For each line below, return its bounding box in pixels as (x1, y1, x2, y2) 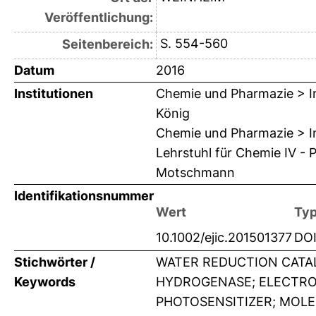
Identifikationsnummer (14, 188, 154, 204)
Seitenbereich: (61, 37, 153, 52)
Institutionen (14, 86, 93, 102)
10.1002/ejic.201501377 (156, 230, 292, 245)
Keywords (14, 274, 75, 290)
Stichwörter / (14, 255, 95, 270)
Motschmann (156, 165, 235, 181)
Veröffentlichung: (44, 10, 153, 25)
